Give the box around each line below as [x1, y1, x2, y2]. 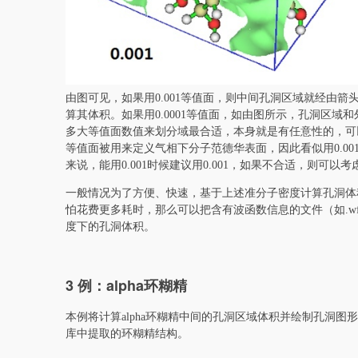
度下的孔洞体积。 [66, 221, 155, 233]
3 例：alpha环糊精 [66, 275, 187, 296]
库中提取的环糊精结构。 [66, 327, 189, 340]
